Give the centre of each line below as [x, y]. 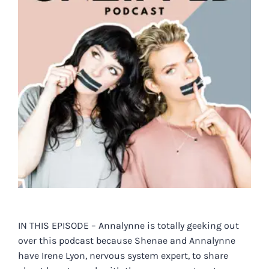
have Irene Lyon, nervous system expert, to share [123, 255]
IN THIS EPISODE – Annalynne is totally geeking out [128, 225]
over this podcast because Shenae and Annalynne [126, 240]
